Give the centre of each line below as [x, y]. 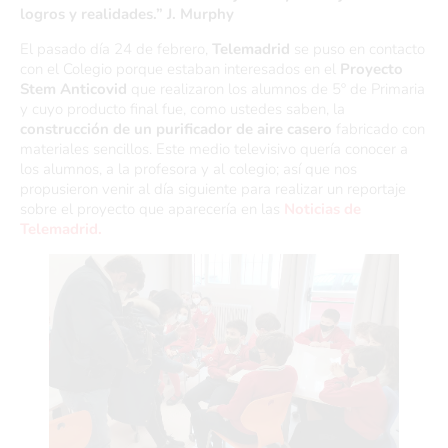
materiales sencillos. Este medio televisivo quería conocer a [214, 149]
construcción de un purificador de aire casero [176, 129]
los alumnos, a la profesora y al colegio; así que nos [188, 169]
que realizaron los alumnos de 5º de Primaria [276, 89]
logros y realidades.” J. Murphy [127, 14]
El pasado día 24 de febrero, [116, 49]
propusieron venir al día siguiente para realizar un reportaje [213, 189]
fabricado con [378, 129]
